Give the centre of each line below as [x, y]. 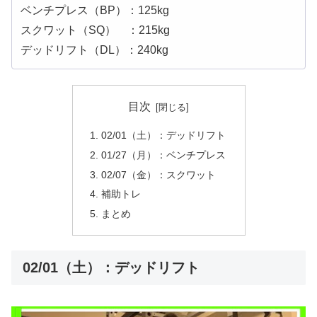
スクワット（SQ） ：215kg [95, 30]
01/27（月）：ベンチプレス [163, 155]
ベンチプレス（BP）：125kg [95, 10]
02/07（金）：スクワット [158, 174]
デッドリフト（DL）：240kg [94, 50]
